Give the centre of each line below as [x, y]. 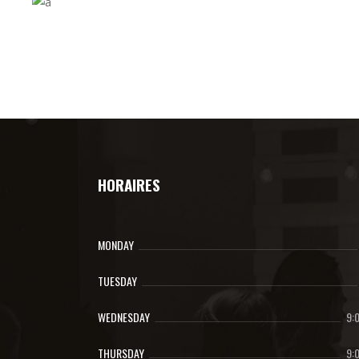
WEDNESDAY [124, 317]
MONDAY [116, 245]
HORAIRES [129, 184]
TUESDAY [117, 281]
